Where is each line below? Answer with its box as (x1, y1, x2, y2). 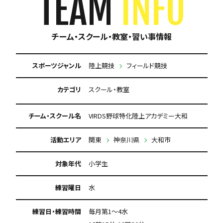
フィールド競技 (126, 61, 167, 70)
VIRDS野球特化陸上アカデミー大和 (88, 111, 188, 120)
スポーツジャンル (32, 61, 81, 70)
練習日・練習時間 (32, 207, 81, 216)
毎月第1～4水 (88, 207, 128, 216)
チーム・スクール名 (28, 111, 81, 120)
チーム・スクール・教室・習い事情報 (51, 30, 172, 42)
